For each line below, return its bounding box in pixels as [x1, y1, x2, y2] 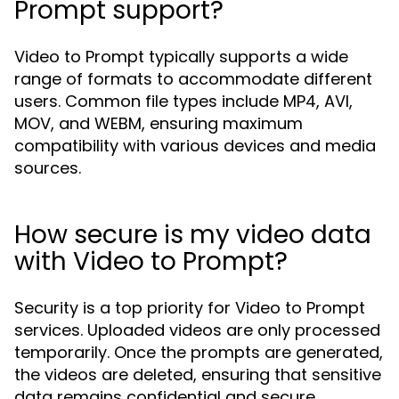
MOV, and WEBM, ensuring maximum [14, 112, 303, 134]
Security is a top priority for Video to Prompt [14, 297, 365, 319]
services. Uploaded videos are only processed [14, 319, 380, 341]
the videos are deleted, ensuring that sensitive [14, 363, 381, 386]
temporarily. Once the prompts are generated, [14, 341, 383, 363]
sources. [14, 157, 81, 179]
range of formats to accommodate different [14, 68, 372, 90]
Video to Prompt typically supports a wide [14, 45, 348, 68]
